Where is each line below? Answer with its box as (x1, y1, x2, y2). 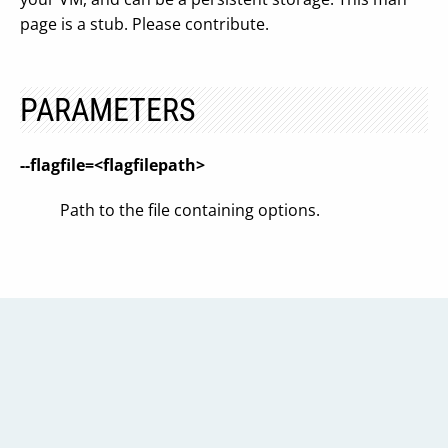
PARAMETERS (20, 91, 196, 129)
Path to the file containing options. (60, 199, 320, 221)
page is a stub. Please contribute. (20, 13, 269, 35)
